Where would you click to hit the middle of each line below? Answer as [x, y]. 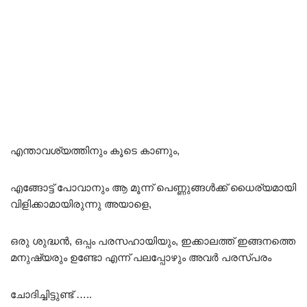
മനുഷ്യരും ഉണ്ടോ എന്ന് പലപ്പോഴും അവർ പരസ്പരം [141, 258]
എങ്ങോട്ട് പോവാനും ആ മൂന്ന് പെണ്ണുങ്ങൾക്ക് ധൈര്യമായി [153, 188]
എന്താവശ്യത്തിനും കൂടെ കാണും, [95, 151]
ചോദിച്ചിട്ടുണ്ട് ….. [51, 295]
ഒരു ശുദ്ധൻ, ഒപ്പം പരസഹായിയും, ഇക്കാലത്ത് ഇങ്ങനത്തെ [153, 241]
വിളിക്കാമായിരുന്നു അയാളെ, [81, 204]
